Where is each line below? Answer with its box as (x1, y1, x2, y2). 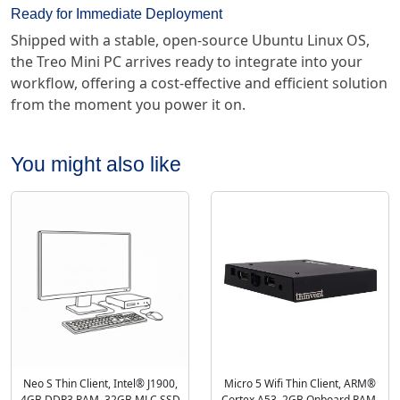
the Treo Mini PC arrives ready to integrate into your (11, 53, 362, 71)
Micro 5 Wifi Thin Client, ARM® (224, 377, 376, 390)
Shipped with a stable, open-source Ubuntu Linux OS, (11, 31, 370, 49)
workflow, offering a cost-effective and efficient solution (11, 74, 387, 92)
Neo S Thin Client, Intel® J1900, (22, 377, 178, 390)
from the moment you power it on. (11, 96, 246, 113)
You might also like (11, 149, 181, 179)
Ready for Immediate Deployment (11, 4, 222, 24)
